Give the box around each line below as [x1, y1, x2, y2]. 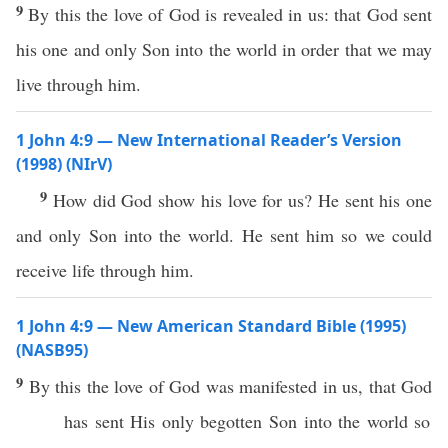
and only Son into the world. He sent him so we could [16, 223, 432, 247]
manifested [239, 374, 317, 398]
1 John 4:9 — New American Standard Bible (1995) [16, 315, 406, 337]
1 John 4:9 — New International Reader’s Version [16, 129, 402, 151]
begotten [200, 409, 263, 433]
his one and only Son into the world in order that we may [16, 37, 432, 61]
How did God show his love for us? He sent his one [52, 188, 432, 212]
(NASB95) [16, 339, 88, 361]
